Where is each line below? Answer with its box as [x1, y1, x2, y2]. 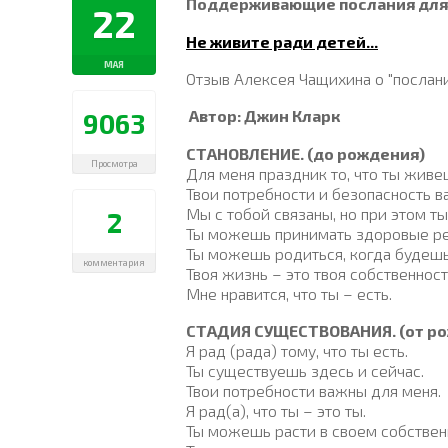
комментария [83, 257, 145, 268]
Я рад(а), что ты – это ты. [186, 400, 366, 420]
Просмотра [90, 158, 138, 169]
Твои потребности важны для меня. [186, 380, 441, 400]
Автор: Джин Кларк [189, 106, 340, 126]
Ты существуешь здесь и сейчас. [186, 360, 424, 380]
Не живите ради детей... [186, 31, 378, 51]
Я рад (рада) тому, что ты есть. [186, 340, 408, 360]
